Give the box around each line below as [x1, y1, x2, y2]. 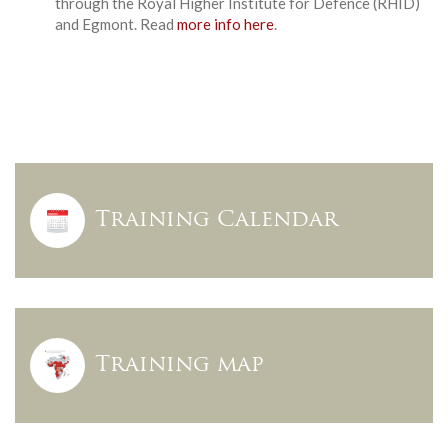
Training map [95, 353, 264, 377]
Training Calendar [95, 208, 338, 232]
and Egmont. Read [55, 14, 177, 33]
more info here [177, 14, 274, 33]
